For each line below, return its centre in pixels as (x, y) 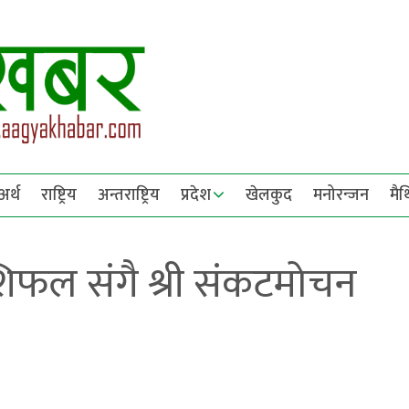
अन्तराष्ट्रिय (129, 195)
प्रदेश (196, 195)
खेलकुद (269, 195)
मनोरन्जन (341, 195)
